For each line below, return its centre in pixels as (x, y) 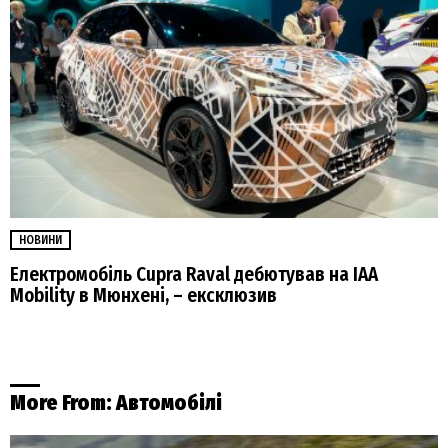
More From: (63, 403)
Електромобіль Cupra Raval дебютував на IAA (194, 275)
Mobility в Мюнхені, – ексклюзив (143, 296)
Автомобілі (169, 403)
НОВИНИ (40, 239)
